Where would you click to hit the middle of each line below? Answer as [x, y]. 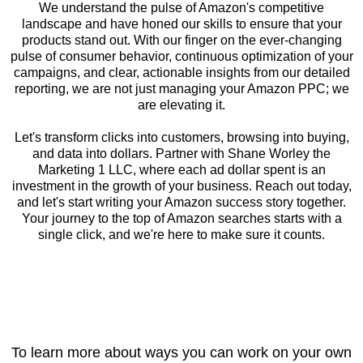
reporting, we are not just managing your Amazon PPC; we [181, 88]
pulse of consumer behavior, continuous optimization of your [181, 56]
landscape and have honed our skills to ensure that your [181, 23]
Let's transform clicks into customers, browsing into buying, [181, 137]
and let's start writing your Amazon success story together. [181, 202]
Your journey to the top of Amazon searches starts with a [181, 218]
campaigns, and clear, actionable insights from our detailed [181, 72]
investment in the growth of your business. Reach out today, [181, 186]
